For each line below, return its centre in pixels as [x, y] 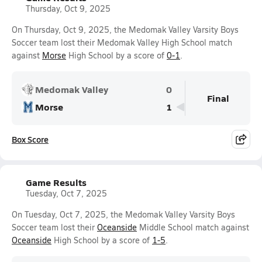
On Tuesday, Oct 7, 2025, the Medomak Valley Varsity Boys [123, 214]
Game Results [56, 182]
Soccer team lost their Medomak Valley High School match [122, 42]
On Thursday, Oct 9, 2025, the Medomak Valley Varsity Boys [125, 30]
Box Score [30, 139]
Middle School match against [193, 227]
